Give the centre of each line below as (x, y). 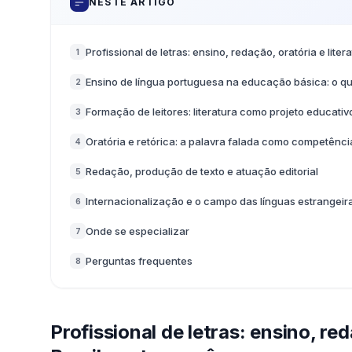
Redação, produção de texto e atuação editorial (202, 171)
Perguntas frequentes (139, 260)
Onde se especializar (137, 231)
